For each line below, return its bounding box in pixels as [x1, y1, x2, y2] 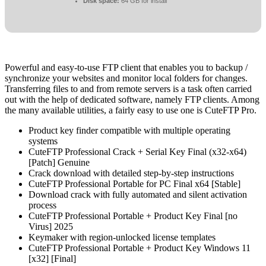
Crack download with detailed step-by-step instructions [28, 168, 234, 179]
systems [28, 136, 58, 147]
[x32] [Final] [28, 254, 76, 264]
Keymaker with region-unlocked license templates [28, 232, 216, 243]
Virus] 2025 [28, 221, 73, 232]
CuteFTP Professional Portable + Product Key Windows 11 [28, 243, 251, 254]
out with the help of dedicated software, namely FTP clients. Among [5, 94, 259, 105]
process [28, 200, 56, 211]
